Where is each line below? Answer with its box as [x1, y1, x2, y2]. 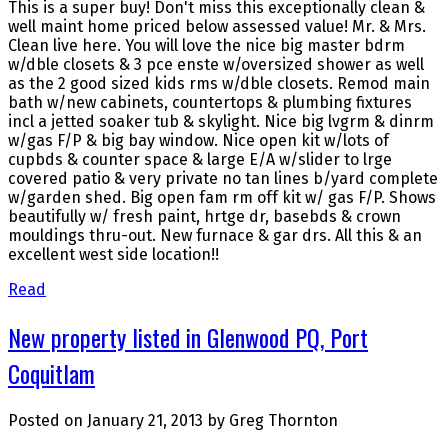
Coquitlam [8, 355, 95, 392]
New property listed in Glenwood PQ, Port [8, 319, 368, 356]
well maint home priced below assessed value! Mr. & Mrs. [8, 17, 426, 37]
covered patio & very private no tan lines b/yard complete [8, 169, 438, 189]
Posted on [8, 411, 87, 431]
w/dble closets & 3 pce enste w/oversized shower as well [8, 55, 424, 75]
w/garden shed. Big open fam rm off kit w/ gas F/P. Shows [8, 188, 436, 208]
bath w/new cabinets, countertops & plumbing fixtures [8, 93, 412, 113]
